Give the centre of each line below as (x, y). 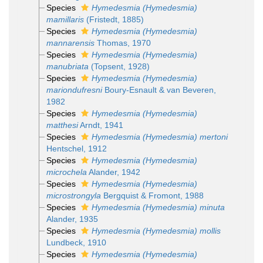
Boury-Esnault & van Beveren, (159, 90)
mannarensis (70, 43)
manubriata (67, 66)
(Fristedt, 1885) (114, 19)
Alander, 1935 (72, 219)
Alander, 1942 (113, 172)
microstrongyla (73, 195)
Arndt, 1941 (100, 125)
